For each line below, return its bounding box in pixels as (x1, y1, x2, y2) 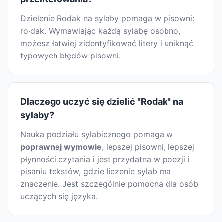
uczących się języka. (20, 191, 98, 202)
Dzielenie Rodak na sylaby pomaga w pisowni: (20, 13, 194, 24)
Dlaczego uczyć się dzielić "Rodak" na (20, 96, 183, 107)
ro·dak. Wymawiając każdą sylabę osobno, (20, 26, 180, 36)
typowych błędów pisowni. (20, 51, 121, 61)
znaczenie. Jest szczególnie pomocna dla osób (20, 179, 198, 189)
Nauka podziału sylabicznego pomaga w (20, 129, 173, 140)
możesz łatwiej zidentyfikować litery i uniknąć (20, 38, 193, 49)
